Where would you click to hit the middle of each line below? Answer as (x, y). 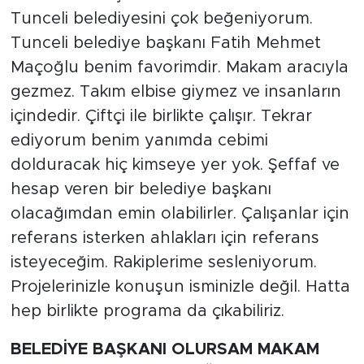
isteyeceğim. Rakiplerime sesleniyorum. (163, 262)
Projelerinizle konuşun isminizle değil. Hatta (180, 286)
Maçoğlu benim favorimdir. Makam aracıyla (179, 67)
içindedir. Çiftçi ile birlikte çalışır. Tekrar (161, 116)
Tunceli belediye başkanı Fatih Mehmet (165, 43)
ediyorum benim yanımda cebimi (139, 140)
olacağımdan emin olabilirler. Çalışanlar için (180, 213)
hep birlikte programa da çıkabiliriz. (147, 311)
